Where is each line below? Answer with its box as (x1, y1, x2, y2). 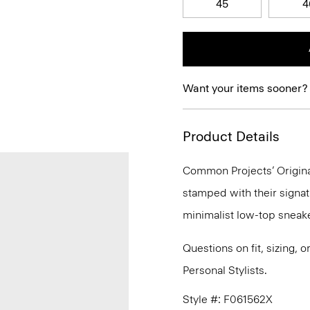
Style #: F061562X (183, 293, 273, 306)
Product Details (183, 128, 280, 145)
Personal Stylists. (183, 264, 267, 277)
